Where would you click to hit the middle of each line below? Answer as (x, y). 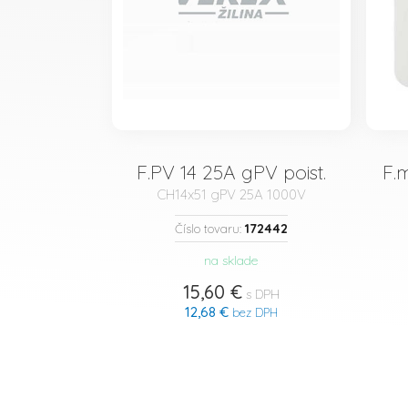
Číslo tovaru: (209, 229)
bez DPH (253, 312)
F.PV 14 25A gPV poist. (231, 172)
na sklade (231, 260)
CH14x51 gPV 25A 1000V (231, 194)
